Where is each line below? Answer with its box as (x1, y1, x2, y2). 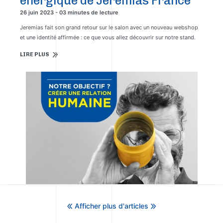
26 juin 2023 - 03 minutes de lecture (20, 9, 118, 16)
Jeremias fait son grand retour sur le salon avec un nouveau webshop (20, 24, 198, 31)
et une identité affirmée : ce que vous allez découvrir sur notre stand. (20, 34, 196, 41)
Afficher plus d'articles (75, 202, 148, 211)
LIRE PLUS (20, 51, 49, 58)
